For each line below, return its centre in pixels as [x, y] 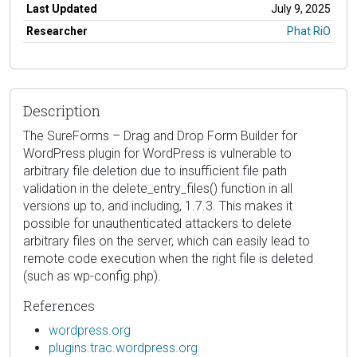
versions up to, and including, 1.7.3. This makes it [158, 206]
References [59, 305]
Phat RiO [309, 31]
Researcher [57, 31]
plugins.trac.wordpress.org [123, 347]
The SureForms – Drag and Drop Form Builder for [160, 135]
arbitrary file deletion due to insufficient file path [155, 171]
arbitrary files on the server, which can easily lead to [167, 241]
